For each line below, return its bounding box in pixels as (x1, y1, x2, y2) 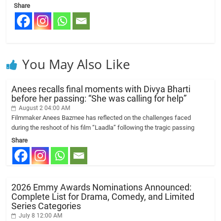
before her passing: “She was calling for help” (11, 93, 187, 104)
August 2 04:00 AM (17, 105, 71, 111)
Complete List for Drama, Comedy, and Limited (11, 191, 195, 202)
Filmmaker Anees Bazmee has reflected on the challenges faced (11, 114, 191, 121)
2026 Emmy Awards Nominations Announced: (11, 182, 192, 192)
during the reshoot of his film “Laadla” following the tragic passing (11, 124, 195, 131)
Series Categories (11, 201, 81, 211)
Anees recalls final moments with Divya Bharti (11, 84, 191, 94)
